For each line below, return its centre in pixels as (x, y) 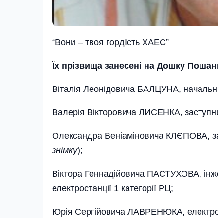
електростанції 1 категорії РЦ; (113, 188)
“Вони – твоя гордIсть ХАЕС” (110, 42)
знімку (65, 150)
